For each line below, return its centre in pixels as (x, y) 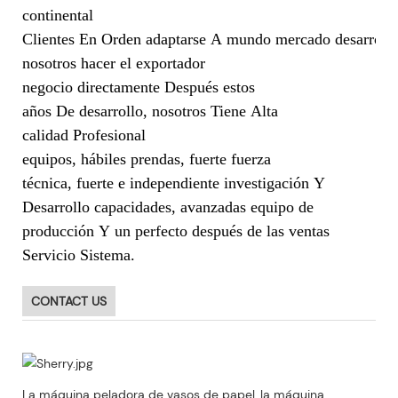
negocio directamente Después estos (139, 87)
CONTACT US (69, 301)
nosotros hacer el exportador (114, 63)
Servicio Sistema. (79, 255)
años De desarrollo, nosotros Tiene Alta (150, 111)
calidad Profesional (84, 135)
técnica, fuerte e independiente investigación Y (174, 183)
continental (58, 15)
